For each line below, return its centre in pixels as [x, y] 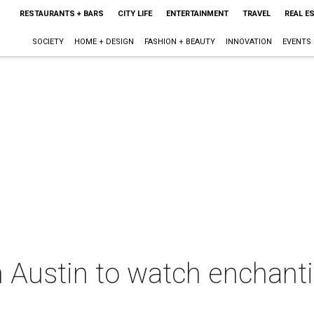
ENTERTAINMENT [197, 14]
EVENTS [296, 42]
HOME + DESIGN [104, 42]
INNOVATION [248, 42]
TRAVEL [256, 14]
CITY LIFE [135, 14]
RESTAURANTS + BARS [61, 14]
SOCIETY [48, 42]
